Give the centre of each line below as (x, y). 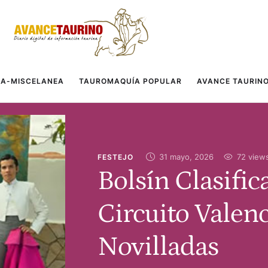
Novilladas (158, 247)
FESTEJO (115, 157)
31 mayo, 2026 (186, 156)
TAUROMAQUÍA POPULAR (130, 81)
